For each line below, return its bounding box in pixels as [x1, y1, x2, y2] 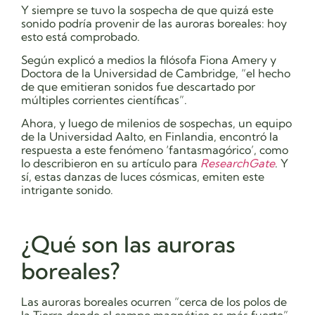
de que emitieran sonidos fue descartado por [21, 79, 255, 94]
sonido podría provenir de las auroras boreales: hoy [21, 15, 287, 30]
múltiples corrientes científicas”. [21, 93, 187, 108]
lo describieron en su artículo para [21, 156, 200, 171]
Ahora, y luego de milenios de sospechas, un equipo [21, 116, 292, 131]
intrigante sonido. [21, 183, 113, 198]
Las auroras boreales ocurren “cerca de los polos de [21, 295, 287, 309]
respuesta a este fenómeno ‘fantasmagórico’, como [21, 143, 288, 157]
